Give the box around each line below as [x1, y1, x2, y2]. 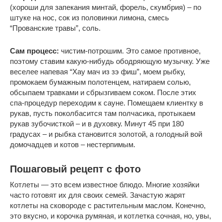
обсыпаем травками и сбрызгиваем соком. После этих [10, 88, 196, 97]
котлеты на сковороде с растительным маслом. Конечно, [10, 201, 206, 210]
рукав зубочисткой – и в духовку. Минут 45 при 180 [10, 119, 184, 128]
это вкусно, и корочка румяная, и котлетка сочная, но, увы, [10, 211, 211, 220]
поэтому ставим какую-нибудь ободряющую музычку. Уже [10, 56, 210, 65]
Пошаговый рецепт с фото [10, 164, 141, 174]
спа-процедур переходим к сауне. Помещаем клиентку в [10, 98, 203, 107]
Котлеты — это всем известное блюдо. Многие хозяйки [10, 180, 199, 189]
